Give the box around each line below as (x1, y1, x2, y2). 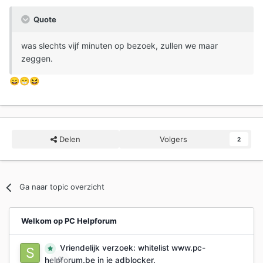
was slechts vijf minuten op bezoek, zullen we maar (21, 41, 218, 51)
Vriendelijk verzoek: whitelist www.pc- (60, 243, 205, 253)
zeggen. (21, 53, 53, 64)
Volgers (160, 134, 187, 144)
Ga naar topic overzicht (19, 182, 105, 192)
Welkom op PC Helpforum (21, 216, 117, 226)
